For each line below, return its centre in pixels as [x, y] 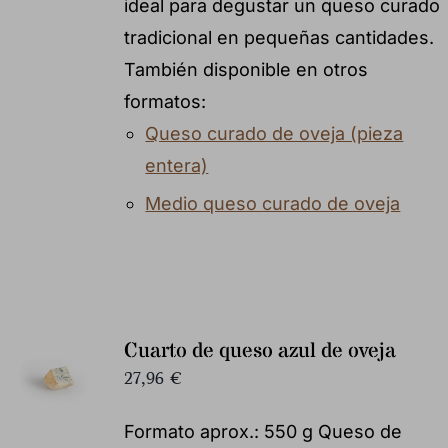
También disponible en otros [245, 69]
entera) [177, 165]
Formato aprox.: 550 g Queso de [262, 431]
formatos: [164, 101]
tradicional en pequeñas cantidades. [278, 37]
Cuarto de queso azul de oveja [259, 351]
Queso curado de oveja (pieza [274, 133]
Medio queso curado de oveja [273, 203]
